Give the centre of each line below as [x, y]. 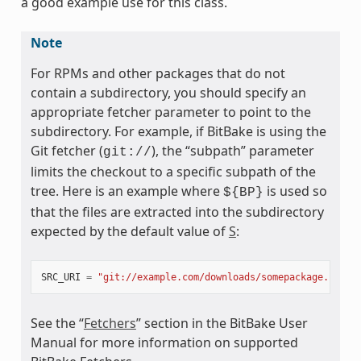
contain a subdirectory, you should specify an [168, 92]
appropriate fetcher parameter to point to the [170, 112]
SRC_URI [60, 277]
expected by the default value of [129, 231]
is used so [295, 191]
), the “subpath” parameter [232, 150]
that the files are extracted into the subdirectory [177, 212]
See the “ [57, 323]
